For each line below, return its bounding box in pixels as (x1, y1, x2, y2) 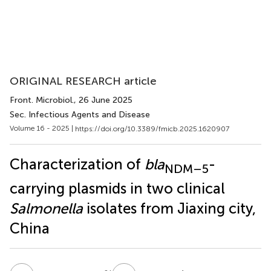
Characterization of (10, 155, 145, 173)
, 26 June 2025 (74, 95, 132, 105)
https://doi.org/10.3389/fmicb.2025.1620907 (75, 124, 229, 133)
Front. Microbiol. (10, 95, 74, 105)
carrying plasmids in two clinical (10, 180, 225, 198)
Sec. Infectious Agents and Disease (10, 109, 150, 120)
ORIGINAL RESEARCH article (10, 74, 157, 88)
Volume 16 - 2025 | (10, 124, 75, 132)
